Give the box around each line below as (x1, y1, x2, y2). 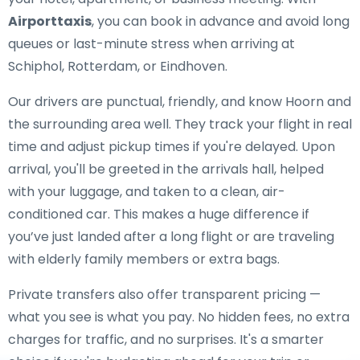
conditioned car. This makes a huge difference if (8, 205, 309, 223)
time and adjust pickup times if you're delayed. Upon (8, 137, 335, 156)
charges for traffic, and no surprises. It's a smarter (8, 330, 324, 349)
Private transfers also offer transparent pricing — (8, 285, 321, 304)
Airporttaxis (8, 12, 92, 31)
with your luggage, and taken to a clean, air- (8, 182, 285, 201)
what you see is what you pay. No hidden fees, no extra (8, 308, 350, 326)
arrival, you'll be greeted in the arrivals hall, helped (8, 160, 324, 178)
